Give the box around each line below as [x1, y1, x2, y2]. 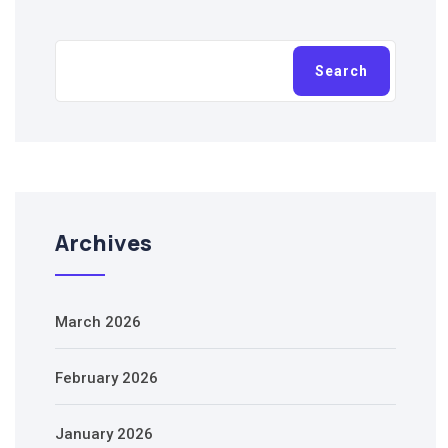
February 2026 [55, 369, 158, 388]
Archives [55, 228, 152, 259]
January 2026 [55, 425, 153, 444]
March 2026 [55, 313, 141, 332]
